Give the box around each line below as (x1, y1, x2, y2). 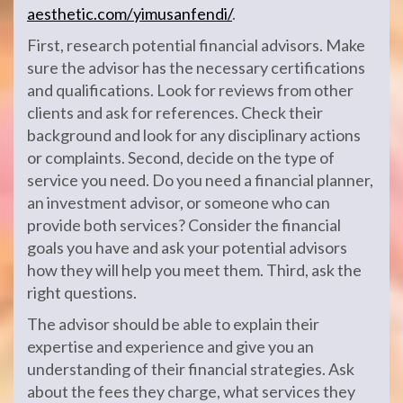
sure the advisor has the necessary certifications (27, 58, 365, 77)
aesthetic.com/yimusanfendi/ (27, 4, 232, 23)
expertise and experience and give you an (27, 336, 314, 356)
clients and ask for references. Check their (27, 103, 323, 122)
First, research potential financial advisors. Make (27, 35, 365, 55)
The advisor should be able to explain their (27, 314, 319, 334)
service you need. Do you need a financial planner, (27, 170, 373, 190)
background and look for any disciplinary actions (27, 125, 361, 145)
